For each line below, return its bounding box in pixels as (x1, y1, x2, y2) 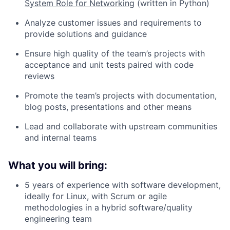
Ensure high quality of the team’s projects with (25, 48, 205, 59)
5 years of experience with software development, (25, 180, 221, 190)
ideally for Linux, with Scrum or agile (25, 191, 167, 201)
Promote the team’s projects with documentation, (25, 90, 217, 101)
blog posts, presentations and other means (25, 102, 191, 112)
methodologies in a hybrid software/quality (25, 202, 193, 213)
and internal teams (25, 132, 97, 143)
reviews (25, 71, 54, 81)
